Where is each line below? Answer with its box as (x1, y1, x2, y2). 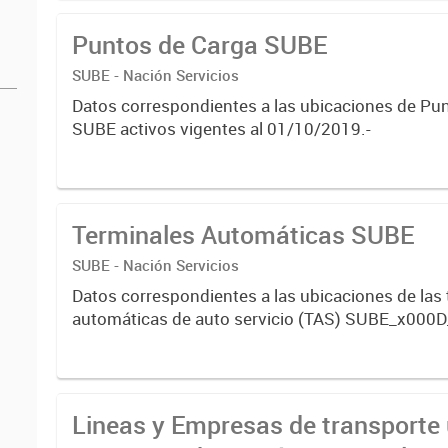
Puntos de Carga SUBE (72, 28, 328, 62)
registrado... (72, 5, 167, 29)
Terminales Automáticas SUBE (72, 218, 415, 251)
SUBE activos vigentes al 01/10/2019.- (72, 117, 372, 141)
